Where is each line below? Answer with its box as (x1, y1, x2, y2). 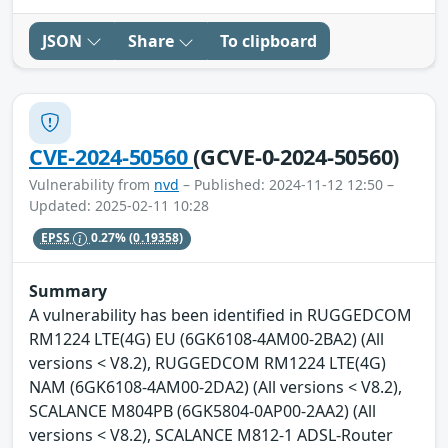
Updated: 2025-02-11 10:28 (29, 195, 209, 215)
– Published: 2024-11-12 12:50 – (179, 174, 394, 194)
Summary (29, 280, 107, 303)
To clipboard (220, 29, 317, 52)
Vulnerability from (29, 174, 154, 194)
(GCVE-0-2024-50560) (193, 141, 400, 171)
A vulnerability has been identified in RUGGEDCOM (29, 304, 412, 327)
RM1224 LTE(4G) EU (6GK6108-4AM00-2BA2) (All (29, 328, 384, 351)
